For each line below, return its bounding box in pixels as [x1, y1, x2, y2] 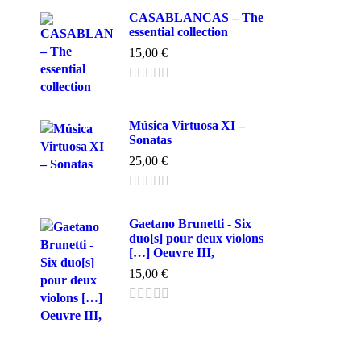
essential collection [129, 25, 228, 39]
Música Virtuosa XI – [129, 118, 245, 132]
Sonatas [129, 133, 172, 147]
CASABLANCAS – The [129, 10, 263, 24]
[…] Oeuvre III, [129, 246, 214, 259]
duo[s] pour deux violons [129, 231, 263, 245]
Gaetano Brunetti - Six [129, 217, 251, 230]
